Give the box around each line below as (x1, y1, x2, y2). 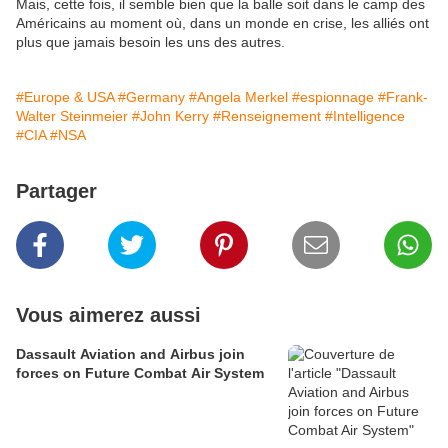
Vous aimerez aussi (16, 304, 201, 327)
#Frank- (378, 89, 428, 106)
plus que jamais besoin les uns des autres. (16, 34, 285, 51)
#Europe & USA (16, 89, 114, 106)
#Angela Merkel (189, 89, 288, 106)
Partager (16, 180, 97, 203)
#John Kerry (132, 108, 209, 125)
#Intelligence (325, 108, 405, 125)
